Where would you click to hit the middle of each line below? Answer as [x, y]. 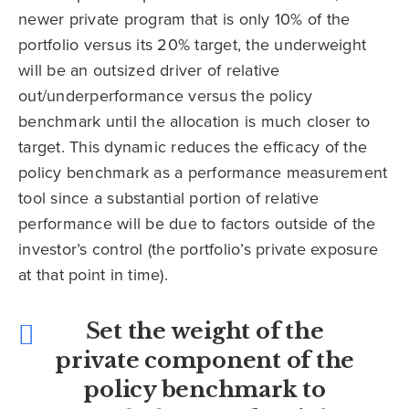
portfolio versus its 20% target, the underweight [192, 45]
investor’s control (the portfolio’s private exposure [198, 250]
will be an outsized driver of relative [149, 71]
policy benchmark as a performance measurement [203, 173]
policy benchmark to [204, 390]
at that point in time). [93, 275]
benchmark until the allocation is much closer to [194, 122]
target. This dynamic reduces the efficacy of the [193, 147]
